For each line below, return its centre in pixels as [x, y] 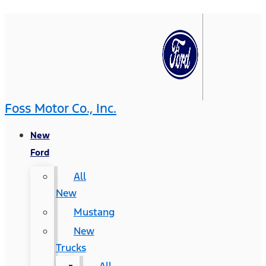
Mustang [94, 212]
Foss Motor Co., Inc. [61, 108]
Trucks [71, 248]
